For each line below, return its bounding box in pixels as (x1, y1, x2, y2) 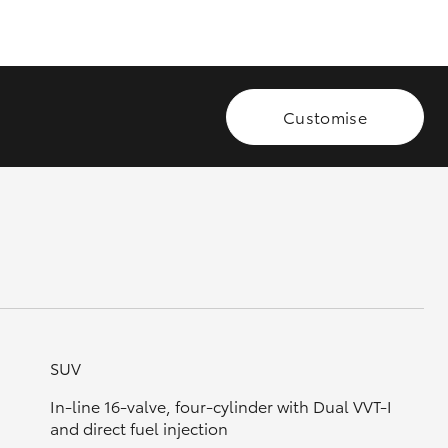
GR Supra (194, 58, 256, 79)
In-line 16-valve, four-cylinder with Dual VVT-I (49, 394, 392, 417)
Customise (283, 104, 367, 128)
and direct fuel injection (49, 416, 228, 439)
